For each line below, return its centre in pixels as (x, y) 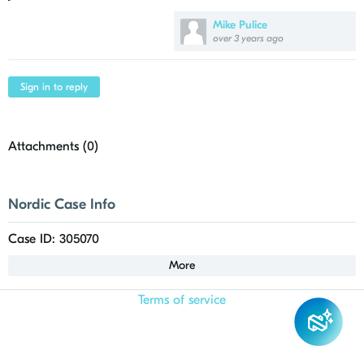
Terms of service (182, 300)
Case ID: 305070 (54, 239)
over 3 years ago (248, 38)
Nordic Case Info (62, 204)
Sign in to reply (54, 87)
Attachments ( (48, 146)
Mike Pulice (240, 25)
